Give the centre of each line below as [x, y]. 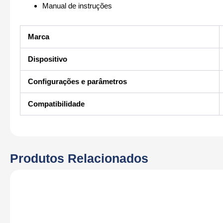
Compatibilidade [56, 104]
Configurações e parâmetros [77, 81]
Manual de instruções [77, 6]
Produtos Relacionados [79, 159]
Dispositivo [48, 59]
